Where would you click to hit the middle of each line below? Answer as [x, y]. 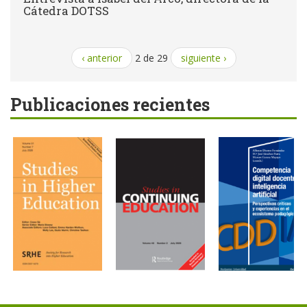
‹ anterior [101, 58]
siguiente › [203, 58]
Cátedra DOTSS [66, 10]
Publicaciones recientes [110, 104]
